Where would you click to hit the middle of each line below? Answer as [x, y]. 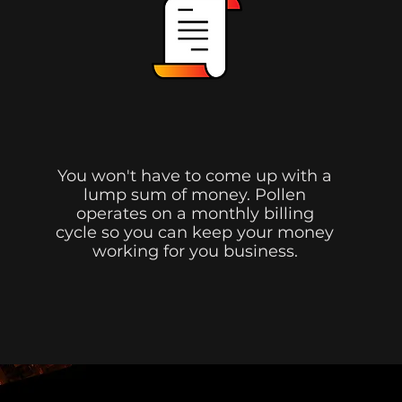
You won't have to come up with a [195, 176]
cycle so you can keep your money [195, 232]
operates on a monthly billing [195, 214]
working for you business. [195, 251]
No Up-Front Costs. [197, 134]
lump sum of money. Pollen [195, 195]
